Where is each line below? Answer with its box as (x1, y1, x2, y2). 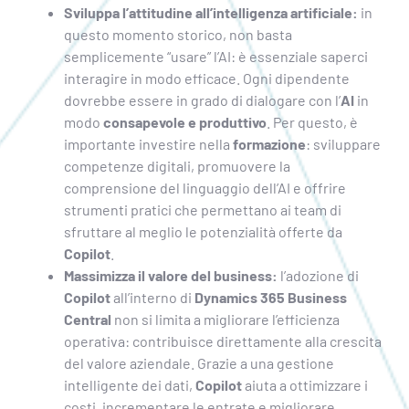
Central (63, 309, 111, 328)
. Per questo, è (266, 112, 358, 131)
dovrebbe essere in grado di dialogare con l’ (63, 90, 341, 109)
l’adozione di (277, 266, 359, 284)
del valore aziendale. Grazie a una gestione (63, 353, 334, 372)
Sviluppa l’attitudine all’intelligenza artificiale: (63, 3, 358, 21)
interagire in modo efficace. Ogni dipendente (63, 68, 350, 87)
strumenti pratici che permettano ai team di (63, 200, 341, 218)
